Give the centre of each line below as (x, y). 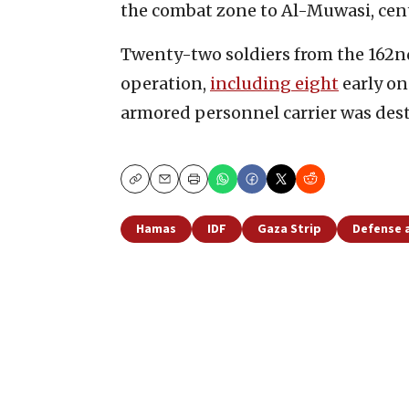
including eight (274, 84)
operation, (165, 84)
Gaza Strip (289, 230)
